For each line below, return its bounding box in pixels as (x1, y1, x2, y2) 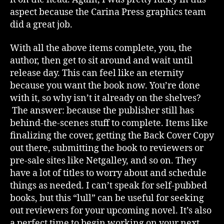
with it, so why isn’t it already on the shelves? (10, 92, 201, 104)
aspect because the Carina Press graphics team (10, 6, 206, 18)
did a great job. (10, 18, 72, 30)
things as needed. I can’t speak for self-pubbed (10, 180, 207, 191)
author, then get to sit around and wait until (10, 55, 193, 66)
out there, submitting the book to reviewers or (10, 142, 203, 154)
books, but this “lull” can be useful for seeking (10, 192, 204, 204)
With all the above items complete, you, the (10, 42, 192, 54)
